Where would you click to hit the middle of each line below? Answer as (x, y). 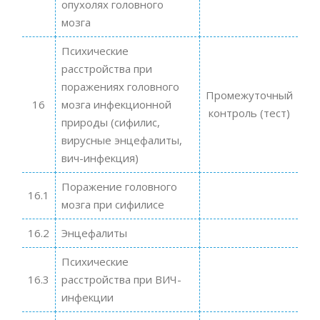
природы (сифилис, (110, 122)
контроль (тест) (249, 112)
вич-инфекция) (100, 157)
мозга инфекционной (116, 104)
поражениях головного (120, 86)
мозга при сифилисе (112, 204)
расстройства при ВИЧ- (121, 279)
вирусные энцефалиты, (121, 140)
